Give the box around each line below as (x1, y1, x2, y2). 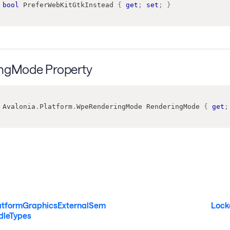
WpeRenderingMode (76, 102, 142, 110)
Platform (39, 102, 72, 110)
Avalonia (2, 102, 35, 110)
